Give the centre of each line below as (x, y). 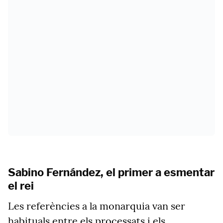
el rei (21, 186)
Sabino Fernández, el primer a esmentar (111, 172)
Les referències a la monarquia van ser (97, 206)
